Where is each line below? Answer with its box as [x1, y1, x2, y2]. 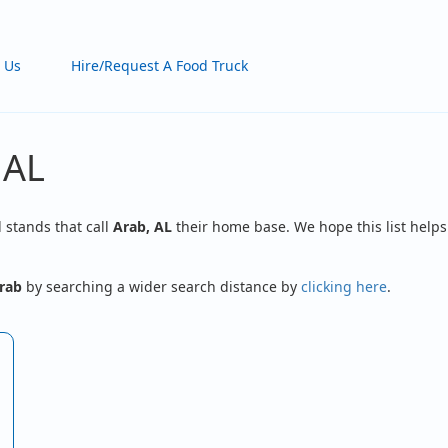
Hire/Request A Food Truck [71, 56, 249, 75]
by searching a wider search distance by [22, 277, 301, 296]
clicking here [301, 277, 387, 296]
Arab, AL [113, 217, 172, 236]
